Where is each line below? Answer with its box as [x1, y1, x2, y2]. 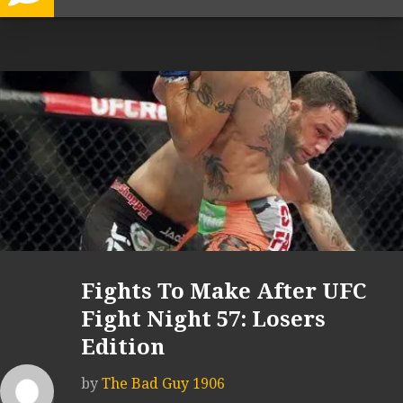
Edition [81, 335, 165, 361]
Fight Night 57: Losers [81, 307, 326, 333]
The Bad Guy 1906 [102, 375, 225, 393]
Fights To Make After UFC [81, 279, 366, 305]
